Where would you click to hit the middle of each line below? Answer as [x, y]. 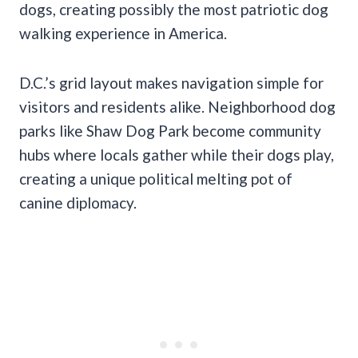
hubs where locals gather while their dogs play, [177, 154]
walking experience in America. [123, 33]
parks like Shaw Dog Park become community [170, 130]
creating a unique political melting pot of [156, 178]
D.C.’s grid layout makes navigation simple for [171, 82]
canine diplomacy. [78, 202]
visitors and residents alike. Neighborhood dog [177, 106]
